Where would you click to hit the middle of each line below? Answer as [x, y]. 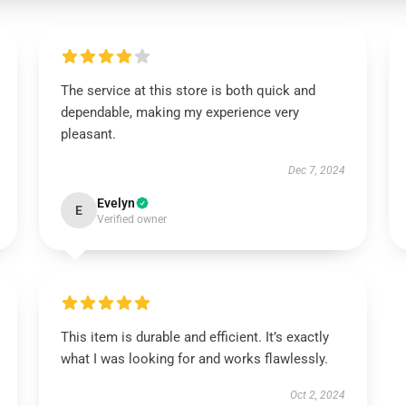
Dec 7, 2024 [317, 170]
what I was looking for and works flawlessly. [196, 359]
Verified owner [131, 219]
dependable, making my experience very [179, 112]
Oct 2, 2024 [318, 395]
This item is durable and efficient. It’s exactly [194, 337]
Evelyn [116, 203]
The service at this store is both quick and [188, 91]
